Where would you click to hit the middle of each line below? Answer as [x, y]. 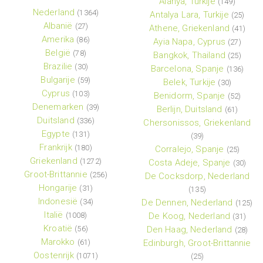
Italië [54, 215]
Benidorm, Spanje [189, 96]
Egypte [56, 134]
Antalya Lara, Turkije [189, 15]
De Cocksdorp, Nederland [197, 176]
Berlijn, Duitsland [189, 109]
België [58, 53]
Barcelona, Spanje [187, 69]
